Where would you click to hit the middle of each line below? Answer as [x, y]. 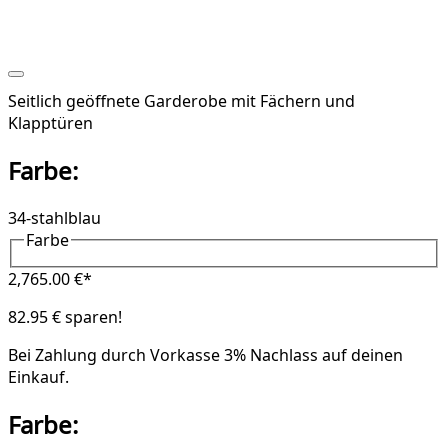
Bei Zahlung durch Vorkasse [116, 355]
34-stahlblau [54, 217]
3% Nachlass [271, 355]
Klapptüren [50, 122]
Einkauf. [38, 377]
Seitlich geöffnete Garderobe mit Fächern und [181, 100]
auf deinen [360, 355]
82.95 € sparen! [65, 317]
